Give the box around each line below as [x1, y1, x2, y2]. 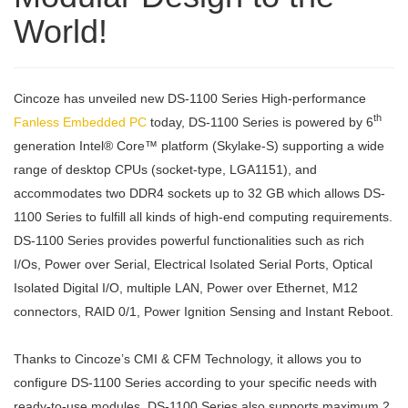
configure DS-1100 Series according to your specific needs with [14, 374, 377, 390]
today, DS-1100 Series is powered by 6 [147, 114, 373, 129]
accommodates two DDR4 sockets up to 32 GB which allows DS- [14, 185, 385, 200]
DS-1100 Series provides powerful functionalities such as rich [14, 232, 364, 248]
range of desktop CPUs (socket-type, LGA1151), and [14, 161, 317, 177]
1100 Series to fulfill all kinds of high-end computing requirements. [14, 209, 393, 224]
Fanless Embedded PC [14, 114, 147, 129]
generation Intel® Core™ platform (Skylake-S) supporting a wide [14, 138, 384, 153]
